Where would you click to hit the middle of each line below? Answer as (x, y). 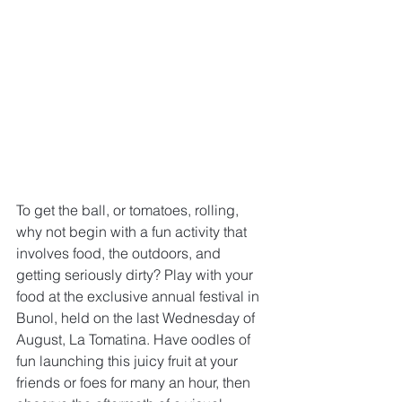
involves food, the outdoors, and (120, 253)
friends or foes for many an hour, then (135, 383)
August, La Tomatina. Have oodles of (135, 340)
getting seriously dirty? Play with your (136, 275)
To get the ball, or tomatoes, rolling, (129, 210)
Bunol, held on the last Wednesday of (137, 318)
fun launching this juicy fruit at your (129, 361)
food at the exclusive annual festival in (140, 297)
